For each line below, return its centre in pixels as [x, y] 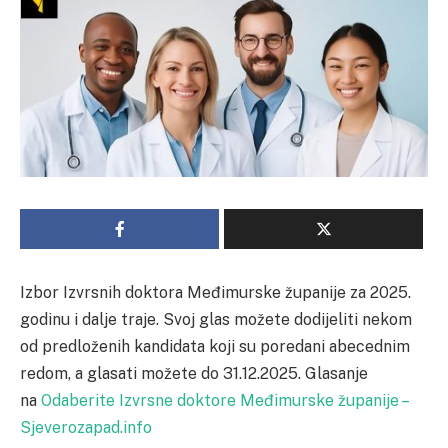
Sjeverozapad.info [86, 427]
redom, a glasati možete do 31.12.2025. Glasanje [194, 373]
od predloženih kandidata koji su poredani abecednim [215, 346]
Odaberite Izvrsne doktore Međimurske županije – [224, 400]
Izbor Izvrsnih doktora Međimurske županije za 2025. [215, 292]
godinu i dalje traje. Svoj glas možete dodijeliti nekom [216, 319]
